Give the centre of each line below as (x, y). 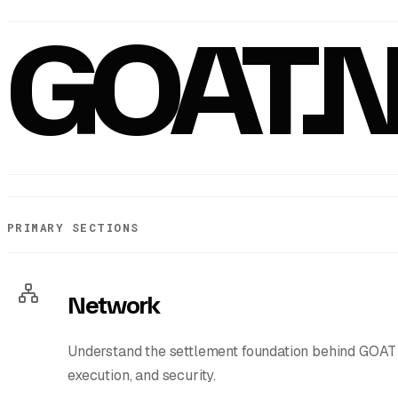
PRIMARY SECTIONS (73, 228)
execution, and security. (142, 375)
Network (114, 305)
